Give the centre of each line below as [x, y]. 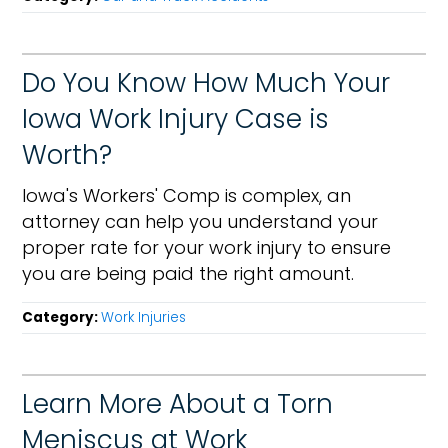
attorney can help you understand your [200, 221]
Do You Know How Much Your [206, 83]
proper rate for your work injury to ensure [207, 247]
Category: [62, 317]
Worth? [67, 155]
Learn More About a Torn [178, 404]
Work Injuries [144, 317]
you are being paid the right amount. [188, 273]
